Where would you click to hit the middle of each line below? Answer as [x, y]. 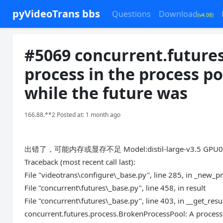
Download [178, 14]
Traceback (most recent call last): [80, 162]
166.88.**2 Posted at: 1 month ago [73, 115]
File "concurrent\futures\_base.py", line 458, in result [115, 188]
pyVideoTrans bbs [56, 14]
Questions [132, 14]
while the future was [106, 93]
